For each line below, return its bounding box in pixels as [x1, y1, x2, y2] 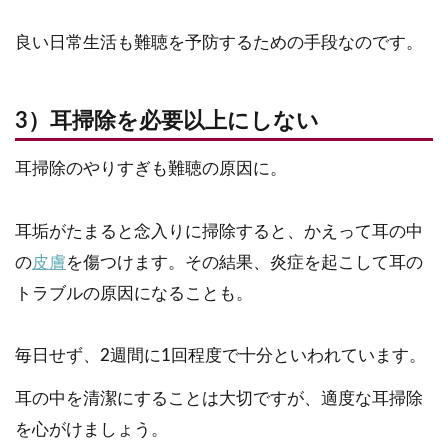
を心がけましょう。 [15, 421, 168, 439]
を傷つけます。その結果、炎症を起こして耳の [66, 253, 423, 271]
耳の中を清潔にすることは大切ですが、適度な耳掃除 [15, 390, 423, 408]
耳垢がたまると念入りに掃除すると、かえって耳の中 [15, 222, 423, 240]
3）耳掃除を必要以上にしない [15, 110, 319, 132]
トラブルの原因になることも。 [15, 284, 253, 302]
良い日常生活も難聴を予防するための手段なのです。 [15, 33, 423, 51]
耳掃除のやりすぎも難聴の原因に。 [15, 159, 287, 177]
